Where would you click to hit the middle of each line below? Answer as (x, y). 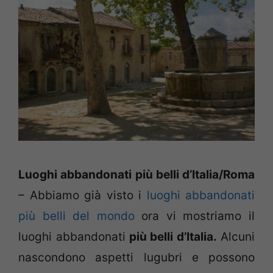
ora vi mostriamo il (195, 216)
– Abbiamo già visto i (83, 196)
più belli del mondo (76, 216)
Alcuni (238, 237)
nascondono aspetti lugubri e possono (136, 258)
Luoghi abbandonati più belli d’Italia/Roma (136, 175)
